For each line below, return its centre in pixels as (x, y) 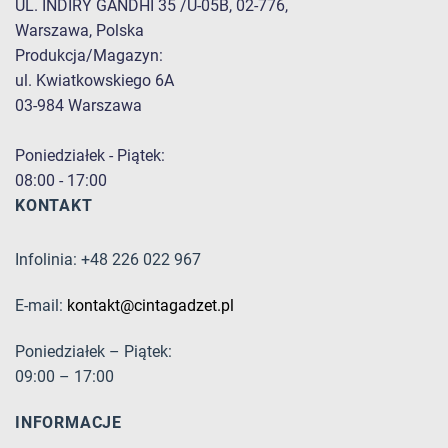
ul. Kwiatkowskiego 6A (94, 80)
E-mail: (41, 306)
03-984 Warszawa (78, 105)
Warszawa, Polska (79, 30)
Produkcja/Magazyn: (89, 55)
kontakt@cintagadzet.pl (150, 306)
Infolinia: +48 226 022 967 (108, 260)
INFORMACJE (68, 422)
